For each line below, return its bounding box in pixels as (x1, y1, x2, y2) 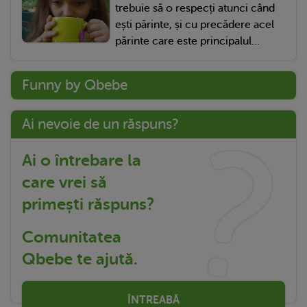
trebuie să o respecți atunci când (115, 2, 275, 15)
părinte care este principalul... (115, 35, 260, 48)
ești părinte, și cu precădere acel (115, 19, 274, 32)
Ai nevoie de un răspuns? (22, 116, 179, 133)
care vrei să (22, 173, 107, 193)
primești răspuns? (22, 195, 154, 214)
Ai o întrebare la (22, 151, 141, 171)
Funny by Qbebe (22, 77, 127, 94)
